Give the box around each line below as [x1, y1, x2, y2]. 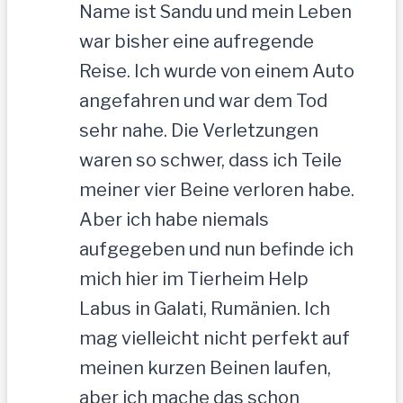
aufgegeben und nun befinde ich [79, 238, 354, 261]
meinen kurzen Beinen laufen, [79, 357, 331, 380]
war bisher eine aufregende [79, 31, 314, 53]
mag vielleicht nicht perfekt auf [79, 327, 350, 350]
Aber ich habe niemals [79, 209, 269, 231]
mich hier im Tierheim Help [79, 268, 309, 291]
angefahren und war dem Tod [79, 90, 327, 112]
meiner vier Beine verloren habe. [79, 179, 354, 201]
